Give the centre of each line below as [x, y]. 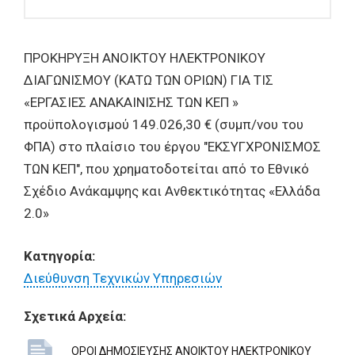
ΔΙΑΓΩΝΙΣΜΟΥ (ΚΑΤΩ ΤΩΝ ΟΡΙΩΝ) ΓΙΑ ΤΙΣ [149, 80]
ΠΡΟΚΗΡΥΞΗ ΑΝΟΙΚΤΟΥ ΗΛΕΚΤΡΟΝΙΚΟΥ [145, 58]
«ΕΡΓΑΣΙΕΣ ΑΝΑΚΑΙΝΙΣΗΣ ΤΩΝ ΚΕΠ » [131, 102]
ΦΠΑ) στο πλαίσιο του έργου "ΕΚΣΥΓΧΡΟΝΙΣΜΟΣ [172, 147]
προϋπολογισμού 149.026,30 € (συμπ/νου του [164, 124]
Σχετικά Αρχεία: [75, 316]
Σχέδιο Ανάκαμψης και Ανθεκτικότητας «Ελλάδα [172, 191]
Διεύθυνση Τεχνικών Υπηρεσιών [123, 278]
